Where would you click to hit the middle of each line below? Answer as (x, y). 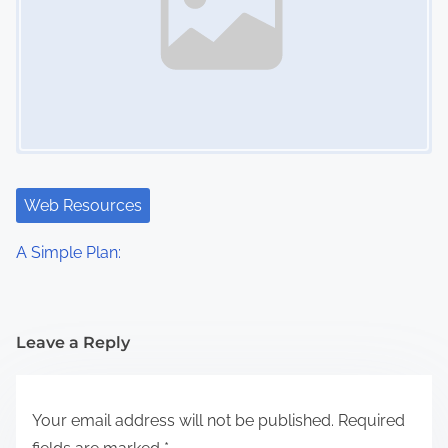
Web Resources (83, 205)
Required (371, 420)
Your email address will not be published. (183, 420)
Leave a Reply (73, 342)
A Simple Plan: (68, 252)
